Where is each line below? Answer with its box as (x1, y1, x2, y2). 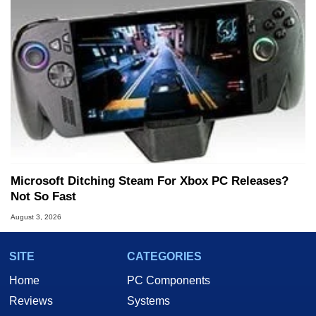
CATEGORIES (127, 250, 202, 262)
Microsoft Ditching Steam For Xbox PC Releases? (11, 174, 288, 188)
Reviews (9, 294, 53, 307)
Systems (127, 294, 170, 307)
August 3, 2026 (11, 212, 61, 221)
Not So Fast (11, 190, 76, 204)
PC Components (127, 274, 210, 286)
